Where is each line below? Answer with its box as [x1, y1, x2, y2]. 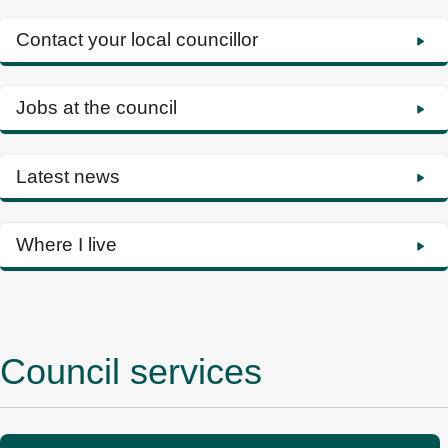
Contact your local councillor [16, 28, 258, 50]
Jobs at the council [16, 97, 177, 119]
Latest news [16, 165, 120, 187]
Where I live [16, 233, 117, 255]
